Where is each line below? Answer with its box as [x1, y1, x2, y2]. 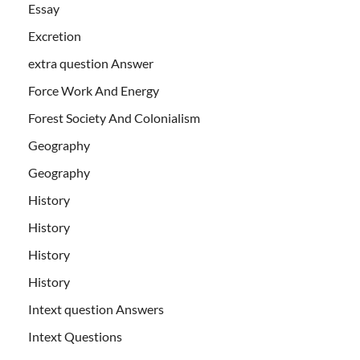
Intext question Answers [28, 301, 164, 317]
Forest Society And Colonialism [28, 110, 200, 126]
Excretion [28, 28, 81, 44]
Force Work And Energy [28, 83, 159, 99]
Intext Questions [28, 329, 122, 345]
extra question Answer [28, 55, 153, 72]
